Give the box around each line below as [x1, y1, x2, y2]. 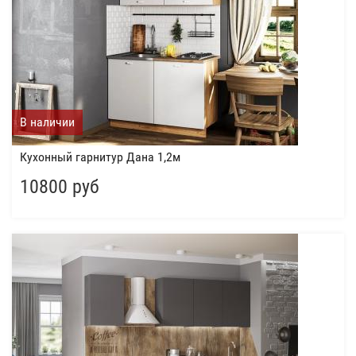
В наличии [20, 114, 75, 130]
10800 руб [20, 176, 99, 198]
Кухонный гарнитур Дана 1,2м [20, 149, 180, 164]
